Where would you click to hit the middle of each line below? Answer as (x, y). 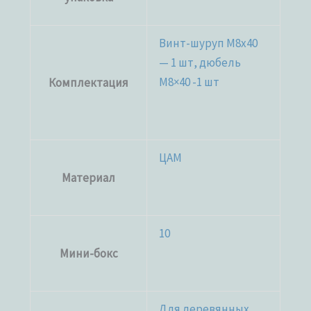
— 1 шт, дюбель (200, 62)
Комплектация (89, 82)
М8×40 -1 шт (190, 82)
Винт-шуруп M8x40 (209, 43)
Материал (89, 177)
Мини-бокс (89, 253)
